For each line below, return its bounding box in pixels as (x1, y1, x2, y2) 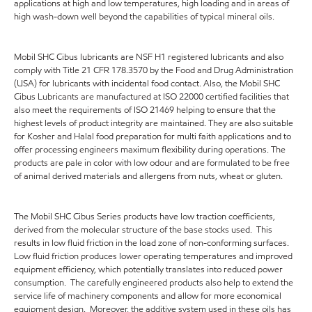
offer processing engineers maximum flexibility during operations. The (14, 143, 286, 157)
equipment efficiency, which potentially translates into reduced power (14, 263, 283, 276)
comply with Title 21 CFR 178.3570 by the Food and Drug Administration (14, 64, 293, 77)
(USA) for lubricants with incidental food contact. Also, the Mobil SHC (14, 77, 280, 91)
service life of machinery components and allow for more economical (14, 290, 281, 303)
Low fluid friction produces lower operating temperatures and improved (14, 250, 292, 263)
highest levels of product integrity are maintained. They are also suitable (14, 117, 293, 130)
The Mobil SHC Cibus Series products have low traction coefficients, (14, 210, 275, 224)
